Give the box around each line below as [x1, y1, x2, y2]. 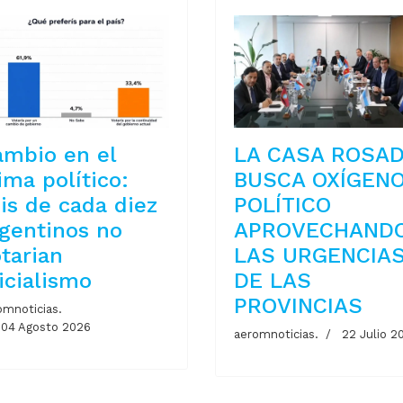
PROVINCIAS [233, 293, 363, 319]
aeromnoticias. [233, 327, 318, 342]
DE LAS [233, 268, 311, 294]
